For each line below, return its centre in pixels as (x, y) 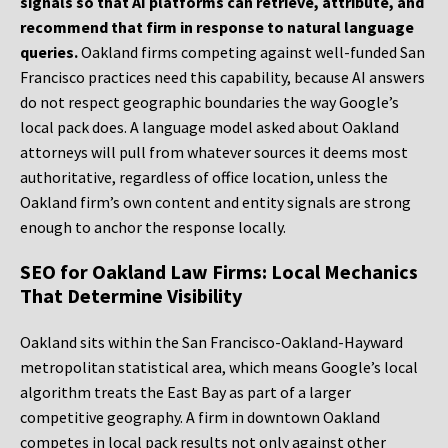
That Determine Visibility (131, 296)
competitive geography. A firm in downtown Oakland (200, 417)
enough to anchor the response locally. (153, 227)
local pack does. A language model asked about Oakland (209, 127)
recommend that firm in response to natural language (217, 27)
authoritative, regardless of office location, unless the (204, 177)
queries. (49, 52)
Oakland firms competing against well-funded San (251, 52)
